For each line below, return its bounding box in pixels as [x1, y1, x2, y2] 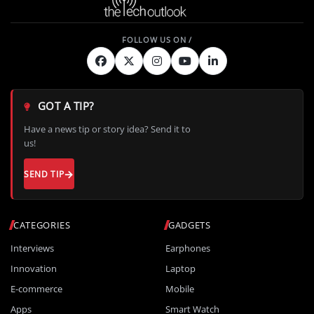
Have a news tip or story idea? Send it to [24, 123, 191, 136]
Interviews [11, 242, 54, 255]
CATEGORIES [13, 219, 71, 232]
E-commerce [11, 282, 62, 296]
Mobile [165, 282, 194, 296]
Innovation [11, 262, 57, 275]
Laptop [165, 262, 196, 275]
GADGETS [168, 219, 211, 232]
